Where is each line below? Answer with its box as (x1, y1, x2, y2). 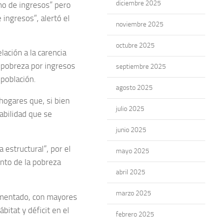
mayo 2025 (116, 147, 149, 155)
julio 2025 (116, 105, 144, 113)
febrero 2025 (116, 210, 154, 219)
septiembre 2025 (116, 62, 166, 71)
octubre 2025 (116, 41, 155, 50)
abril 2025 (116, 168, 145, 176)
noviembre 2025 (116, 20, 164, 28)
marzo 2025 (116, 189, 151, 197)
